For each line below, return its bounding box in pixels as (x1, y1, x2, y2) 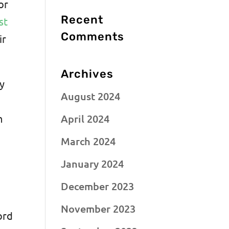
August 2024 (61, 89, 121, 103)
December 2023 (61, 179, 134, 193)
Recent (61, 12, 104, 27)
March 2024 (61, 134, 116, 148)
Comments (61, 29, 125, 43)
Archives (61, 66, 114, 81)
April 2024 (61, 111, 110, 125)
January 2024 (61, 156, 124, 170)
